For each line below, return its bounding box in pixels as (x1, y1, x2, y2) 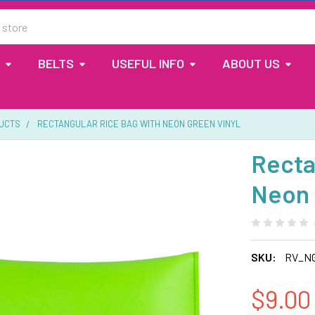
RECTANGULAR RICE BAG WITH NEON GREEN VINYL (37, 118, 241, 129)
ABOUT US (222, 56, 280, 71)
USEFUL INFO (112, 56, 184, 71)
